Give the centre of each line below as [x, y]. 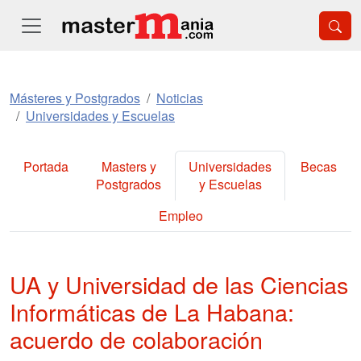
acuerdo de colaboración [136, 339]
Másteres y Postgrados [75, 98]
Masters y [129, 166]
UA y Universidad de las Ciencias [179, 284]
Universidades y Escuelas [100, 116]
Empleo [180, 216]
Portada [46, 166]
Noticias [180, 98]
